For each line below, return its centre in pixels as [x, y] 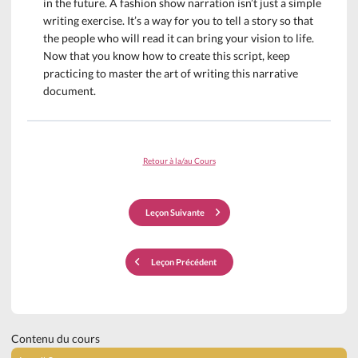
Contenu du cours [56, 338]
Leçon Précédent [183, 262]
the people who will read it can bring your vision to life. [179, 38]
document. [70, 91]
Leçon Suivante [175, 212]
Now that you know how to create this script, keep [167, 56]
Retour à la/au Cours [179, 160]
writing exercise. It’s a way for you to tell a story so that [179, 20]
